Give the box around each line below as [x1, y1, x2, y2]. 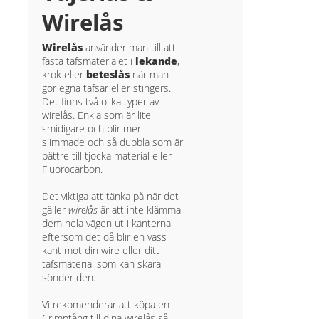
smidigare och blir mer [42, 121, 142, 135]
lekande [135, 53, 178, 68]
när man [130, 67, 169, 81]
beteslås [86, 67, 130, 81]
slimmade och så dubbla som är [42, 135, 184, 149]
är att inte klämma [98, 202, 182, 216]
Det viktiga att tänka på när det [42, 189, 179, 203]
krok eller [42, 67, 87, 81]
